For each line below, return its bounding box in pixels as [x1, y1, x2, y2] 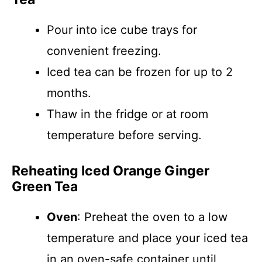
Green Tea [12, 178, 78, 195]
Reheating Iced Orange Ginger [12, 163, 209, 179]
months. [47, 86, 91, 100]
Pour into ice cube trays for [47, 23, 197, 37]
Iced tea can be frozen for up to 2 [47, 65, 233, 79]
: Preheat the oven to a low [77, 210, 227, 224]
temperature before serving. [47, 128, 202, 142]
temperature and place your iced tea [47, 231, 248, 245]
